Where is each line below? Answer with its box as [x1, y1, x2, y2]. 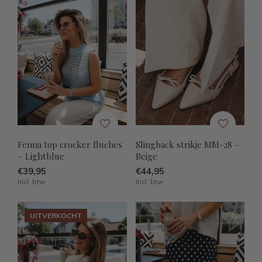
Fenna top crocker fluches [18, 138, 122, 150]
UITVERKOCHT [30, 211, 82, 220]
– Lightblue [18, 150, 64, 162]
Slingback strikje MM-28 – [135, 138, 240, 150]
